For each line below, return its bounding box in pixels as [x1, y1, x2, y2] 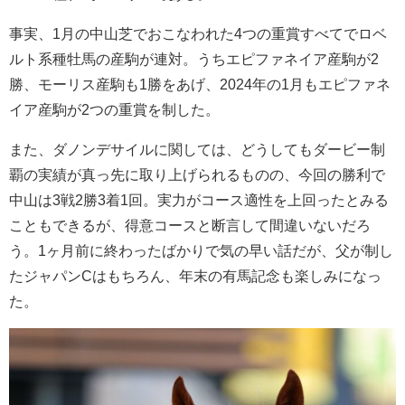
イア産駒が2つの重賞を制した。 [9, 101, 220, 117]
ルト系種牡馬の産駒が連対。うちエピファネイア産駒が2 [9, 51, 379, 66]
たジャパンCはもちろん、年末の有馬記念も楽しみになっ [9, 268, 381, 283]
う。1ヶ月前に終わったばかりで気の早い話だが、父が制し [9, 242, 393, 258]
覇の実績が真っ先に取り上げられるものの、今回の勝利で [9, 166, 385, 182]
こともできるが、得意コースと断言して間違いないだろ [9, 217, 371, 232]
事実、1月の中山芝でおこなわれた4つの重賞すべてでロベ [9, 25, 387, 41]
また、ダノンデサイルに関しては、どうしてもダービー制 [9, 141, 385, 156]
